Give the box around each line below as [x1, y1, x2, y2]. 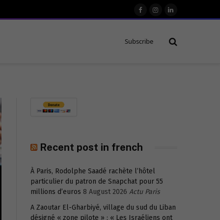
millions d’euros [30, 188, 81, 196]
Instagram [155, 10, 187, 19]
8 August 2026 [83, 188, 127, 196]
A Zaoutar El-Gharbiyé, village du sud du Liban [30, 203, 176, 212]
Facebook [139, 10, 170, 19]
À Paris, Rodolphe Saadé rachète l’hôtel [30, 167, 155, 175]
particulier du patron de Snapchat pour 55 [30, 177, 163, 186]
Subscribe [125, 37, 154, 46]
